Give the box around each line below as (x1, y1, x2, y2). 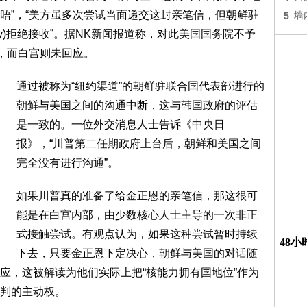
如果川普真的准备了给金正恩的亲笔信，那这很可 (16, 190, 258, 201)
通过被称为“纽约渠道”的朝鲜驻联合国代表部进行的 (16, 80, 265, 92)
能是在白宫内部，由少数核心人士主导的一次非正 (16, 209, 258, 221)
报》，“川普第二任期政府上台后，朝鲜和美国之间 (16, 138, 261, 149)
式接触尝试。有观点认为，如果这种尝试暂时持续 (16, 228, 258, 240)
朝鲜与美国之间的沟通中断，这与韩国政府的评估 (16, 99, 258, 111)
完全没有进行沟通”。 (16, 157, 119, 169)
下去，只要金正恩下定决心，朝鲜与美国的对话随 (16, 247, 258, 259)
